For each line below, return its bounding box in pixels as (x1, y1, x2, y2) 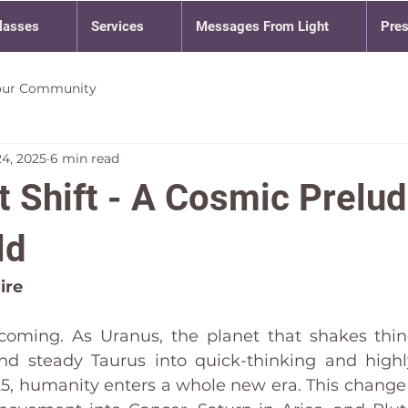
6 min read (50, 149, 119, 167)
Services (91, 18, 144, 35)
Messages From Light (196, 18, 329, 35)
